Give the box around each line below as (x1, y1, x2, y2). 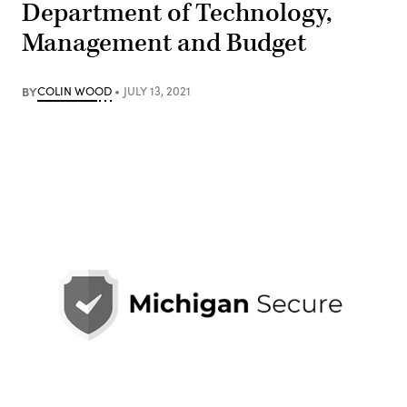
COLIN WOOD (37, 82, 112, 99)
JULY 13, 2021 (123, 82, 191, 99)
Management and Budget (22, 25, 306, 60)
